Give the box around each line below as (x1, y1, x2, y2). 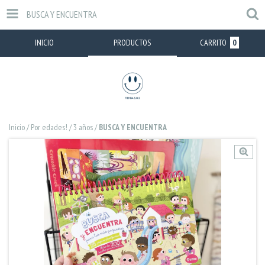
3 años (73, 122, 93, 132)
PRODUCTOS (114, 37, 151, 48)
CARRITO (199, 37, 227, 48)
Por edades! (31, 122, 67, 132)
